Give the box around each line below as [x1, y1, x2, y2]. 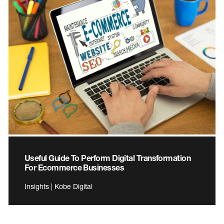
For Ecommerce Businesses [24, 162, 124, 172]
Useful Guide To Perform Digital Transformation [24, 153, 191, 163]
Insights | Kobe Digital [24, 182, 92, 191]
